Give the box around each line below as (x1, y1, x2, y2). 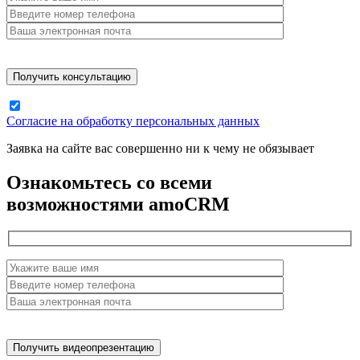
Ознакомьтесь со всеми (6, 171, 212, 193)
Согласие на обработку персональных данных (6, 113, 260, 128)
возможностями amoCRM (6, 193, 230, 215)
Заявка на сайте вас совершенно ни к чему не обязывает (6, 141, 314, 155)
